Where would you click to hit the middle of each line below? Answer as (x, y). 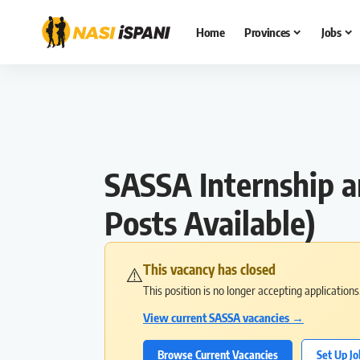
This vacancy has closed (209, 269)
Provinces (267, 32)
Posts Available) (210, 223)
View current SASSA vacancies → (223, 317)
